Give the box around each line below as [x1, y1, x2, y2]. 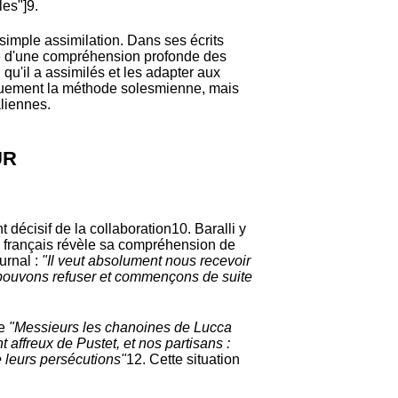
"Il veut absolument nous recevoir [42, 253, 251, 269]
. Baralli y [187, 221, 246, 237]
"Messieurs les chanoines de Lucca [9, 320, 232, 336]
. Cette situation [142, 352, 240, 368]
